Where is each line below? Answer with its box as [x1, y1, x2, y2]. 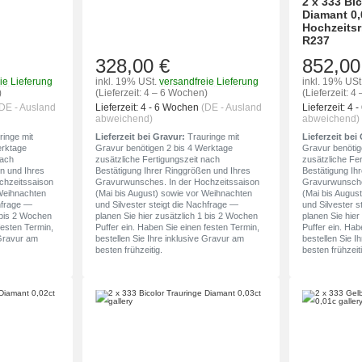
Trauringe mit [185, 132, 240, 142]
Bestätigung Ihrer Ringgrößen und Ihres [95, 166, 251, 176]
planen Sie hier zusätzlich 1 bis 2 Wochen [95, 211, 259, 221]
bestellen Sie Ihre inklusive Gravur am [95, 234, 245, 244]
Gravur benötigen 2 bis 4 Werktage [95, 143, 234, 154]
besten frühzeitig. [95, 245, 163, 255]
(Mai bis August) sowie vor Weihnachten [95, 188, 253, 199]
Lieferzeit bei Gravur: [95, 132, 186, 142]
